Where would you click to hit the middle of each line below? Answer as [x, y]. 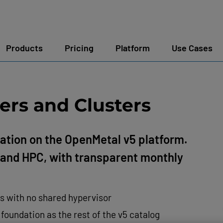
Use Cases [192, 48]
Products [24, 48]
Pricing [79, 48]
